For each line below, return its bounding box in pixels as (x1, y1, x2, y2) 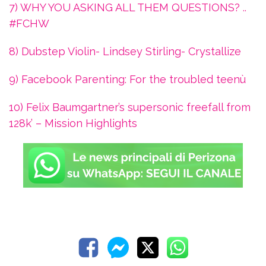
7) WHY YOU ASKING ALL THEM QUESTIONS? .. (9, 1, 246, 14)
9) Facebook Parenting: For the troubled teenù (9, 73, 246, 86)
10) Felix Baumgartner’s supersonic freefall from (9, 101, 251, 114)
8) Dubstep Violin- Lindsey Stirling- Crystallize (9, 45, 241, 58)
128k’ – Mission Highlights (9, 117, 137, 130)
